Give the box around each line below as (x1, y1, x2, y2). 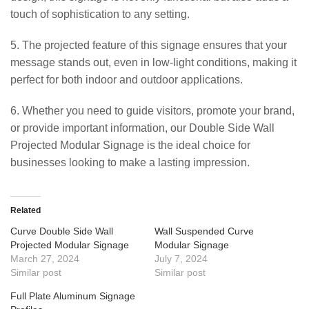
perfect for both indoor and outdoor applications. (10, 73, 243, 86)
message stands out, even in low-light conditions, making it (10, 56, 297, 68)
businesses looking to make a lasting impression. (10, 156, 250, 168)
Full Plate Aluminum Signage (10, 290, 135, 301)
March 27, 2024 (10, 252, 79, 264)
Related (10, 205, 41, 215)
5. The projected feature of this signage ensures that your (10, 39, 287, 51)
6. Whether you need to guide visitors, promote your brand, (10, 104, 295, 117)
